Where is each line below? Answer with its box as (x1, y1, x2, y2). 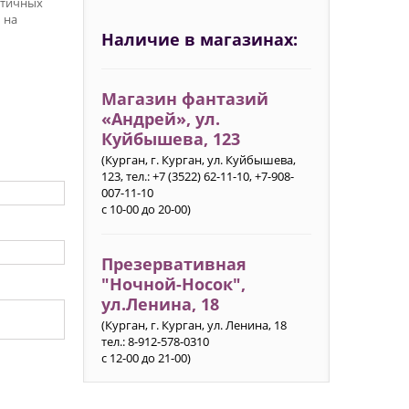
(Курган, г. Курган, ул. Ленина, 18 (100, 317, 287, 333)
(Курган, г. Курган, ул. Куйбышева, (100, 152, 296, 168)
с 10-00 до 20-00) (100, 201, 191, 217)
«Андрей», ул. (100, 107, 220, 130)
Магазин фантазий (100, 87, 268, 110)
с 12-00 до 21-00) (100, 350, 191, 366)
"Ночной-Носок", (100, 272, 246, 295)
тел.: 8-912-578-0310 (100, 333, 209, 350)
